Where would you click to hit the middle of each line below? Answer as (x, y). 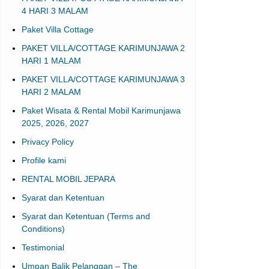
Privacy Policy (47, 142)
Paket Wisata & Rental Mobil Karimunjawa (101, 110)
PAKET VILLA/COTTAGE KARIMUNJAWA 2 (103, 48)
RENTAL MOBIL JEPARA (68, 179)
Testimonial (43, 247)
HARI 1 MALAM (51, 61)
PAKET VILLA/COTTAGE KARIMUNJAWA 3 (103, 79)
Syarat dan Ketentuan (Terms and (86, 216)
